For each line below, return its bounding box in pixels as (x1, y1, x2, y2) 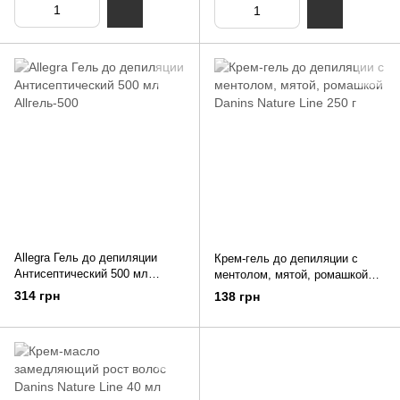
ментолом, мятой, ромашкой (214, 268, 368, 282)
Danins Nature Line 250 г (214, 284, 343, 298)
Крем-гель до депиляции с (214, 252, 358, 266)
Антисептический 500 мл (14, 267, 148, 281)
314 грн (14, 288, 60, 304)
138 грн (214, 289, 260, 304)
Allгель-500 (14, 283, 74, 297)
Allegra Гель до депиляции (14, 251, 157, 265)
